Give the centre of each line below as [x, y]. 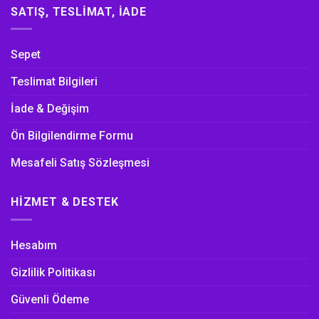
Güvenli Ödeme [50, 299]
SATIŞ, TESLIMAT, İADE [79, 11]
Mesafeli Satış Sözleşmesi [80, 163]
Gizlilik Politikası [53, 272]
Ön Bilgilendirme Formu [72, 136]
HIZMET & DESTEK [65, 202]
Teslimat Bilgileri [54, 82]
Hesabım [34, 245]
